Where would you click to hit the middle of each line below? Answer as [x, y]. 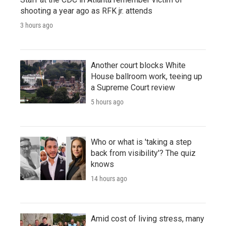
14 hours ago [109, 178]
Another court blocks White [138, 65]
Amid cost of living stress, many [148, 218]
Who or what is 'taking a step [141, 142]
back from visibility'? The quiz [143, 153]
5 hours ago [107, 102]
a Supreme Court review [133, 87]
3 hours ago [37, 25]
